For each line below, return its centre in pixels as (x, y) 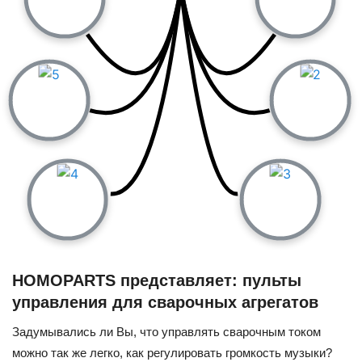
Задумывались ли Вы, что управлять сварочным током (166, 332)
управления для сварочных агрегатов (165, 303)
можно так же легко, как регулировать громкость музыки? (172, 353)
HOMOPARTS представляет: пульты (157, 281)
